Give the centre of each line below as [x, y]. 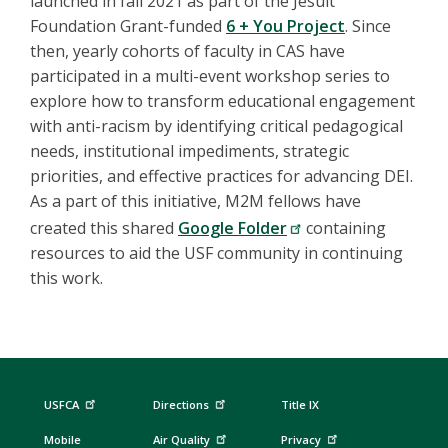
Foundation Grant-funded [128, 26]
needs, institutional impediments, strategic [189, 151]
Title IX [300, 405]
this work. [66, 278]
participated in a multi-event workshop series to [210, 76]
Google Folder [232, 228]
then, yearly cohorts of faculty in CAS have [187, 51]
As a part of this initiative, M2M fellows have [195, 201]
